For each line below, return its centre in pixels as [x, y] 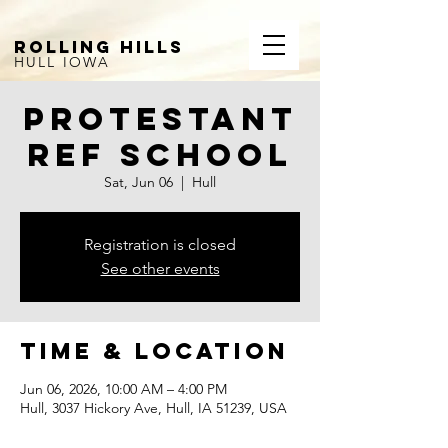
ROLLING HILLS [99, 47]
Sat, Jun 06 [138, 182]
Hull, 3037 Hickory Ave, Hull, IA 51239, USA [153, 408]
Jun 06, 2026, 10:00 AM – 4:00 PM [123, 389]
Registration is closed [160, 244]
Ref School [160, 155]
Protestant [160, 119]
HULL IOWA [62, 62]
